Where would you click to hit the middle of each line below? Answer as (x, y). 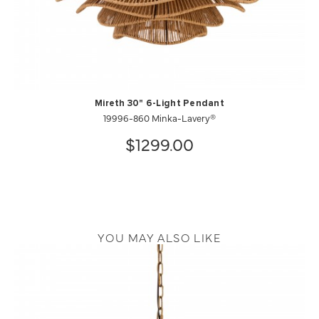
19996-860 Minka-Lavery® (159, 118)
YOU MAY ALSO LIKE (159, 237)
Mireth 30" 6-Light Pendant (159, 104)
